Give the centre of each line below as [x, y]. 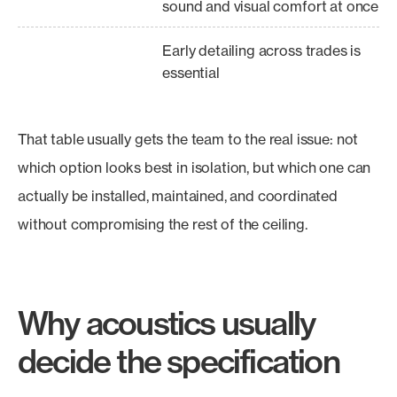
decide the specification [179, 361]
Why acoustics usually [167, 323]
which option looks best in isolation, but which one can [195, 167]
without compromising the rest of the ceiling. [163, 224]
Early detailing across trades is [262, 51]
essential [191, 73]
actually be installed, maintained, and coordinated [178, 196]
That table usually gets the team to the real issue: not [188, 139]
